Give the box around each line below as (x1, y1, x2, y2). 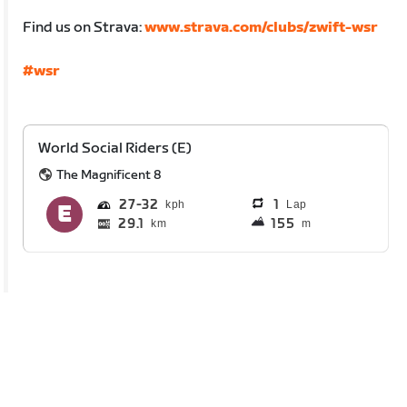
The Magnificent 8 (56, 166, 163, 183)
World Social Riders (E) (38, 139, 193, 157)
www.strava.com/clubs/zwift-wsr (144, 18, 379, 36)
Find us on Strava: (23, 18, 145, 36)
